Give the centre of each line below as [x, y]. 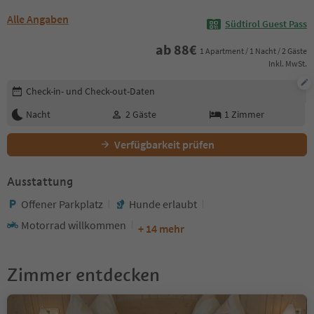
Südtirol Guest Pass [266, 24]
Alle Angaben [38, 19]
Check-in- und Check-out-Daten [90, 91]
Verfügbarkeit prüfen [164, 144]
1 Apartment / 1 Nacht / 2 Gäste [253, 51]
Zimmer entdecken [83, 274]
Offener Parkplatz [62, 204]
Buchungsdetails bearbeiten [73, 86]
